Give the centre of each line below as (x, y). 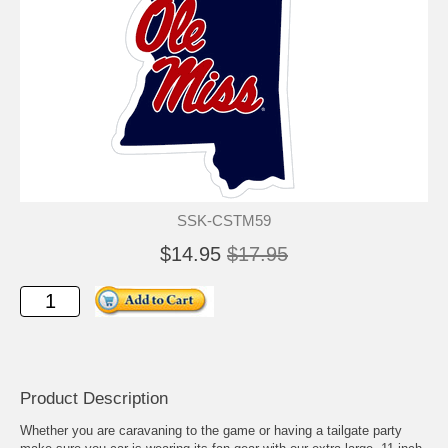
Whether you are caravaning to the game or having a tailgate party (211, 431)
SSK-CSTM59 (224, 220)
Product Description (94, 398)
